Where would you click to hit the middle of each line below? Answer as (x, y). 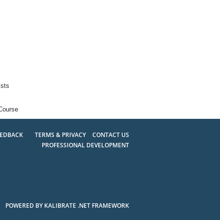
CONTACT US (110, 135)
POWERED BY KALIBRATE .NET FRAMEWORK (67, 205)
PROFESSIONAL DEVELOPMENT (85, 145)
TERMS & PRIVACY (61, 135)
